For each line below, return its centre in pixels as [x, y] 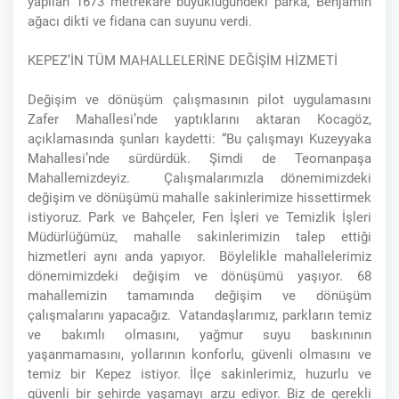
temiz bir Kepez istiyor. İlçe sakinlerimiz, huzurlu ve [199, 375]
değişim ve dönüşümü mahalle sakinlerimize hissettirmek [199, 198]
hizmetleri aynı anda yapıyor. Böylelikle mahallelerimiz [199, 257]
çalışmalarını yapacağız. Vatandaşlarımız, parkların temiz [199, 316]
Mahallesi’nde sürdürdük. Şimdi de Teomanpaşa [199, 159]
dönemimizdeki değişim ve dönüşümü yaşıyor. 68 [199, 277]
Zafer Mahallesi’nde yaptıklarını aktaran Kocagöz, [199, 120]
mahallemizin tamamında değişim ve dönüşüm [199, 296]
